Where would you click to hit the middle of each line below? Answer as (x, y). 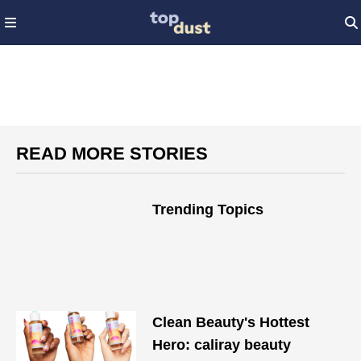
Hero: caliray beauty (222, 345)
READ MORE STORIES (112, 154)
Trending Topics (208, 210)
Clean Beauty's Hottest (231, 322)
